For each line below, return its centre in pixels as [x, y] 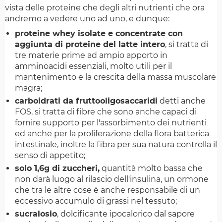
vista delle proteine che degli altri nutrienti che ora [105, 8]
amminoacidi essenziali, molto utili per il [93, 66]
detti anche [182, 101]
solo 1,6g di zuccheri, [57, 168]
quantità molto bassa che [151, 168]
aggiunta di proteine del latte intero [90, 45]
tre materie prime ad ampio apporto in [91, 55]
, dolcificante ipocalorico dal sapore [126, 214]
